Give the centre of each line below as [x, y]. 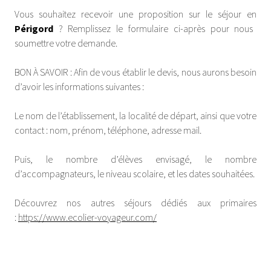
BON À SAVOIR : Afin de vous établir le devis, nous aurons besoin [135, 72]
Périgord [34, 28]
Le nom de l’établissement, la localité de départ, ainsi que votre [135, 115]
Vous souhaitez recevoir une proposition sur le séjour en [135, 14]
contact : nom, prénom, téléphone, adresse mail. [108, 130]
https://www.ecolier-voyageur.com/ [87, 217]
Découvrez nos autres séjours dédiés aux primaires [135, 202]
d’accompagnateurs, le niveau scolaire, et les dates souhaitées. [134, 173]
